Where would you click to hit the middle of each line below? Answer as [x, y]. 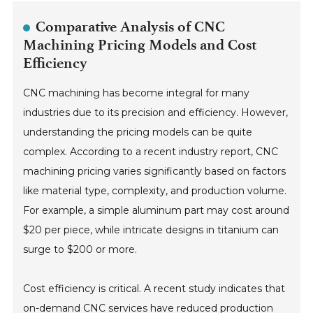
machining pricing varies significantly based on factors [155, 171]
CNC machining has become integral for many [137, 93]
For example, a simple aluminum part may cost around [156, 210]
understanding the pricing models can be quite [138, 132]
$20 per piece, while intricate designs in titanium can [151, 230]
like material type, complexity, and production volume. [155, 190]
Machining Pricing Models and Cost [140, 44]
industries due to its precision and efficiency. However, [156, 112]
